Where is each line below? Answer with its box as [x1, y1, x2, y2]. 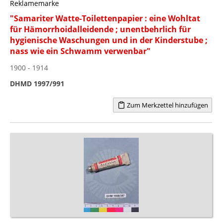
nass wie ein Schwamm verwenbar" [10, 45, 151, 56]
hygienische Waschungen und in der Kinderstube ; [10, 34, 208, 46]
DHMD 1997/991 [10, 78, 64, 88]
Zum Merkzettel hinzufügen [125, 100, 208, 110]
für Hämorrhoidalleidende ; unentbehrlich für [10, 23, 191, 35]
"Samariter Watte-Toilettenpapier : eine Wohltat [10, 12, 200, 24]
